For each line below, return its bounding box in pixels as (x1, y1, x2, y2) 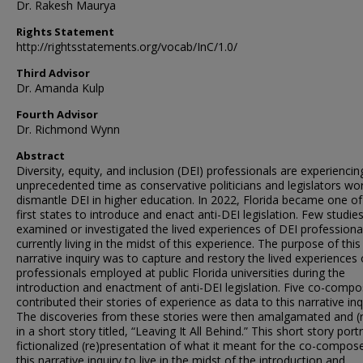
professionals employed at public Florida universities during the (16, 265, 345, 280)
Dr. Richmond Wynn (16, 122, 120, 137)
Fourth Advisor (16, 107, 98, 122)
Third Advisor (16, 66, 90, 80)
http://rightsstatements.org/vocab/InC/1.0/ (16, 39, 237, 54)
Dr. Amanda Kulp (16, 80, 105, 96)
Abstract (16, 148, 65, 163)
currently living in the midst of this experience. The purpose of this (16, 236, 361, 251)
